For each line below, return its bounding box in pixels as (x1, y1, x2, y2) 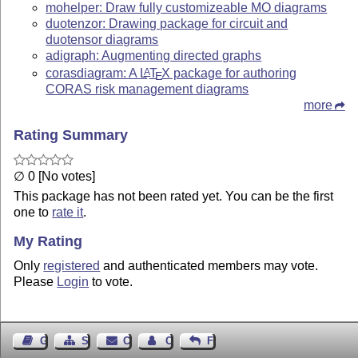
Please (14, 275, 58, 289)
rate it (52, 205, 84, 219)
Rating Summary (14, 126, 129, 143)
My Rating (14, 233, 83, 249)
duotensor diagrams (46, 33, 159, 46)
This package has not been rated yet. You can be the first (14, 189, 334, 203)
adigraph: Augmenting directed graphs (46, 49, 262, 62)
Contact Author (165, 335, 240, 348)
